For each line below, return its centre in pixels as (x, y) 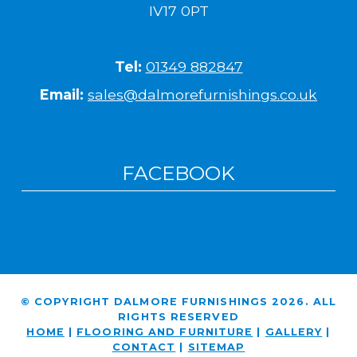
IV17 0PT (178, 11)
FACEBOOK (178, 173)
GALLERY (294, 331)
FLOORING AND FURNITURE (165, 331)
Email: (62, 95)
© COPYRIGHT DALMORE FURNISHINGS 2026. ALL (178, 301)
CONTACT (144, 347)
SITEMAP (216, 347)
